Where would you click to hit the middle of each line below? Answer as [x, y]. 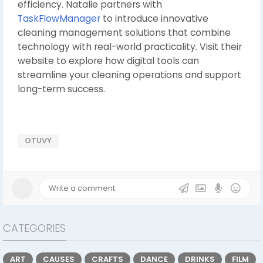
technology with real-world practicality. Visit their [130, 47]
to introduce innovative [154, 18]
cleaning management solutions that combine [124, 33]
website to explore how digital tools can [108, 61]
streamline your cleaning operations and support [129, 75]
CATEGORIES [34, 228]
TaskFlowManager [59, 18]
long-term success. [61, 89]
